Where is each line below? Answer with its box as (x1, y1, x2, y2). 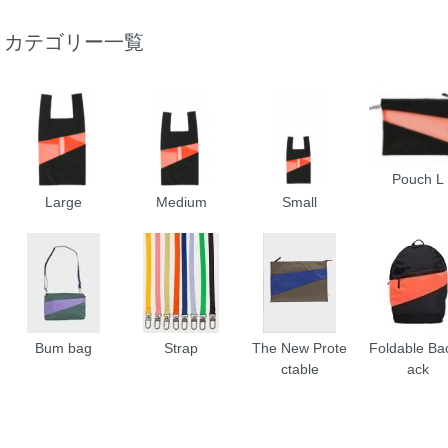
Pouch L (392, 170, 445, 187)
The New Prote (252, 340, 348, 357)
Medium (155, 194, 207, 211)
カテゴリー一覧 (4, 31, 144, 54)
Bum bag (34, 340, 92, 357)
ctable (280, 361, 319, 378)
